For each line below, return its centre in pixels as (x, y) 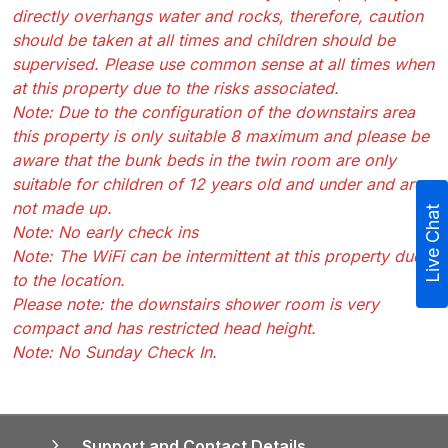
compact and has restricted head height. (164, 327)
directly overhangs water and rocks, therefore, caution (217, 15)
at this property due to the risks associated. (175, 87)
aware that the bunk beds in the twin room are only (204, 159)
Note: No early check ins (105, 231)
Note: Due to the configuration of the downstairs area (213, 111)
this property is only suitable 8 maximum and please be (220, 135)
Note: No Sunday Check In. (114, 351)
